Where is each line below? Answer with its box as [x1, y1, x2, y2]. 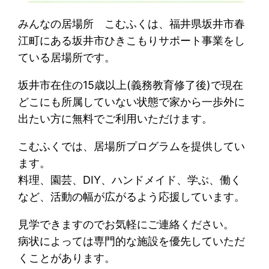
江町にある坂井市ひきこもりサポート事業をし [18, 34, 246, 47]
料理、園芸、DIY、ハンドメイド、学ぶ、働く [18, 174, 242, 186]
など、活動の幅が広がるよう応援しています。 [18, 190, 246, 203]
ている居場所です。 [18, 51, 116, 64]
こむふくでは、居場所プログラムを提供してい [18, 140, 246, 153]
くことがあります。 [18, 252, 116, 264]
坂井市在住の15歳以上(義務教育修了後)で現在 [18, 79, 244, 91]
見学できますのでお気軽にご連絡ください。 [18, 218, 235, 231]
